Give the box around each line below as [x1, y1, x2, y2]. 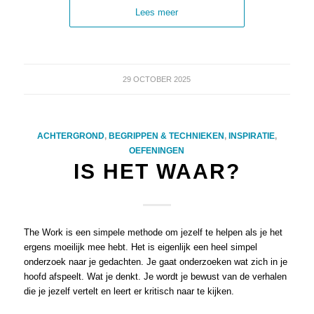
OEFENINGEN [129, 146, 185, 156]
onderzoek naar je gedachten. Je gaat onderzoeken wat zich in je [23, 257, 287, 268]
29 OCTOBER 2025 [123, 75, 191, 84]
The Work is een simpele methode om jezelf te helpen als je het [23, 227, 282, 238]
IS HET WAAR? [73, 160, 240, 184]
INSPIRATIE [228, 131, 275, 141]
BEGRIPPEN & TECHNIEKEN [108, 131, 224, 141]
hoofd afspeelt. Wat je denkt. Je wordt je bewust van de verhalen [23, 271, 287, 282]
